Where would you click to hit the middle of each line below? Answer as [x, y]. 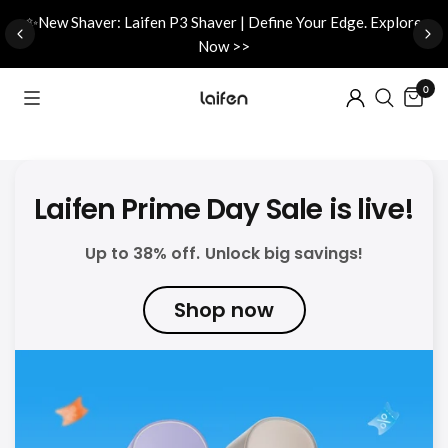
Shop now [224, 310]
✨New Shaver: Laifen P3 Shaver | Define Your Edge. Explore [224, 22]
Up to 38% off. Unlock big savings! [224, 253]
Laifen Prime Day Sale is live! [224, 209]
